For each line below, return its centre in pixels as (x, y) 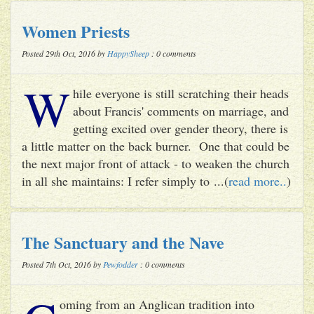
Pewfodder (121, 264)
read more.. (258, 180)
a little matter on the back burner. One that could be (156, 145)
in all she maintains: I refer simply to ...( (125, 180)
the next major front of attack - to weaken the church (156, 163)
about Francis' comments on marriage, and (181, 110)
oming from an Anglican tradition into (157, 304)
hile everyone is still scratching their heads (181, 93)
